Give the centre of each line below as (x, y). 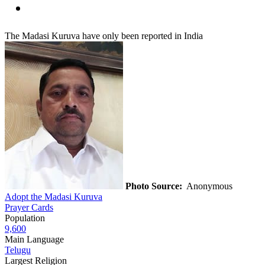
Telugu (18, 250)
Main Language (34, 239)
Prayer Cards (29, 207)
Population (25, 218)
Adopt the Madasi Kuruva (54, 196)
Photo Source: (154, 186)
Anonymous (209, 186)
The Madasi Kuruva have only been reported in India (104, 35)
